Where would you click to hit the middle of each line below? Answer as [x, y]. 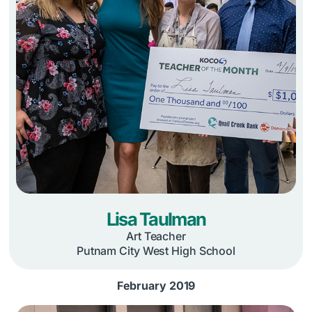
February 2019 [156, 286]
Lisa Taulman [156, 219]
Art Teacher [156, 236]
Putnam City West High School [156, 250]
